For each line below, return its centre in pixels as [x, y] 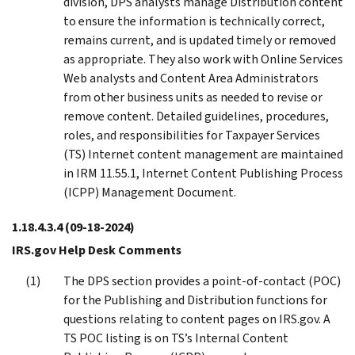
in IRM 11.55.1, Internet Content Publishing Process [203, 173]
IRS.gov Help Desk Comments [97, 250]
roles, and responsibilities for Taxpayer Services [192, 135]
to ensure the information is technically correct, [194, 21]
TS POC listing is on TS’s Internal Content [176, 338]
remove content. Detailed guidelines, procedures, [196, 116]
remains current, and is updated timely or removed [200, 40]
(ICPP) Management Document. [150, 192]
